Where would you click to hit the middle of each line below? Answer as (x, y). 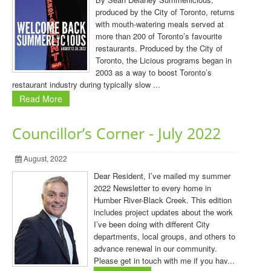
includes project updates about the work (163, 212)
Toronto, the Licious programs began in (164, 60)
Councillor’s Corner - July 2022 (116, 133)
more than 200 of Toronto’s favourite (159, 36)
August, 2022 (44, 158)
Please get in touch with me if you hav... (164, 260)
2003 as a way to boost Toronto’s (154, 72)
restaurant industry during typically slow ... (86, 84)
